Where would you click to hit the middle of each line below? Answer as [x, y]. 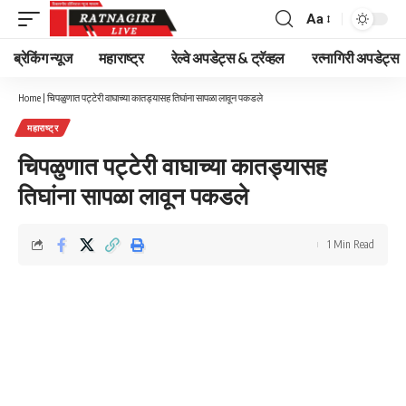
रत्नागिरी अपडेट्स [356, 58]
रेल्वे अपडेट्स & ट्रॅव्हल [228, 58]
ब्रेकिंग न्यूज [43, 58]
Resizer [328, 51]
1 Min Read [351, 244]
